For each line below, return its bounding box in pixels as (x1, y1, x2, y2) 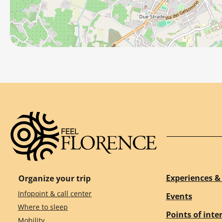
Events (166, 190, 192, 202)
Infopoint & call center (18, 189, 92, 199)
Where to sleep (18, 202, 68, 212)
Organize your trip (18, 172, 91, 184)
